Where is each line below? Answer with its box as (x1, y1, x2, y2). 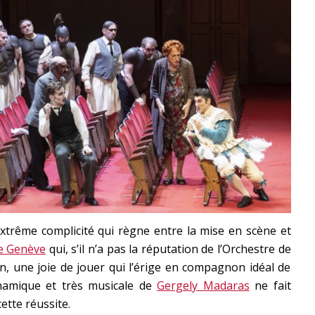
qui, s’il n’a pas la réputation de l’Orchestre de (46, 240, 291, 257)
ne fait (249, 277, 291, 293)
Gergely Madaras (157, 277, 250, 293)
